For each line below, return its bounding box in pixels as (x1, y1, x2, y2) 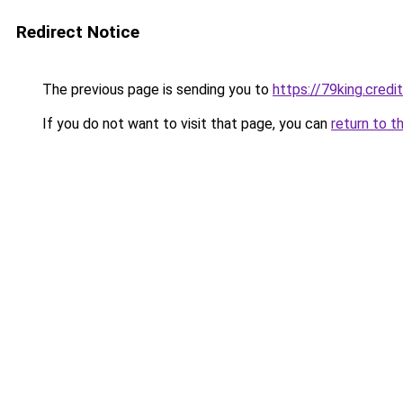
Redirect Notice (16, 22, 139, 42)
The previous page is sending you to (39, 81, 273, 98)
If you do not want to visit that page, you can (39, 115, 331, 132)
